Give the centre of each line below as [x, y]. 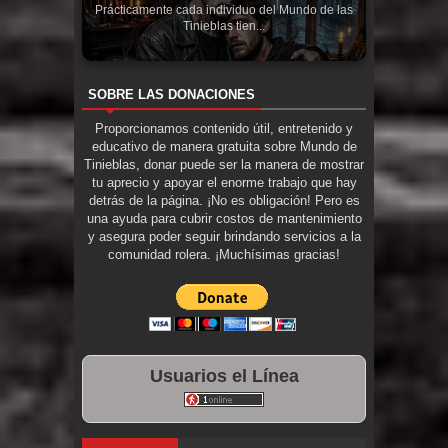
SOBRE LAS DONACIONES [171, 95]
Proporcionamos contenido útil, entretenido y [224, 129]
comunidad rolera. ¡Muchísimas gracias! [224, 255]
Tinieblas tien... [224, 26]
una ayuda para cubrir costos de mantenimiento [224, 219]
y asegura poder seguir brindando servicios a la [224, 237]
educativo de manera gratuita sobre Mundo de [224, 147]
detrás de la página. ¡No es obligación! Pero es [224, 201]
